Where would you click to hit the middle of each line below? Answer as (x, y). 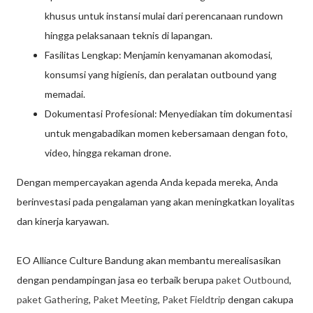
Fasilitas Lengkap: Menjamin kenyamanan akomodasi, (159, 55)
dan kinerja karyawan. (63, 221)
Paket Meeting (125, 300)
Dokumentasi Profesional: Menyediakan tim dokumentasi (168, 114)
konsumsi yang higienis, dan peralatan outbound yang (161, 75)
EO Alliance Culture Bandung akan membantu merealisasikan (149, 261)
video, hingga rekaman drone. (108, 153)
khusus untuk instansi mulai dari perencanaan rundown (164, 16)
